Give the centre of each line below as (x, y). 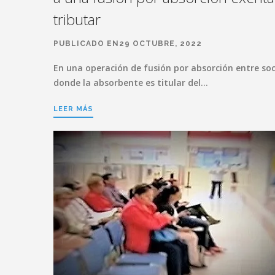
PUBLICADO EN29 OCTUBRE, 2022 (128, 43)
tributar (77, 19)
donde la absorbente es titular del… (131, 82)
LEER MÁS (73, 109)
